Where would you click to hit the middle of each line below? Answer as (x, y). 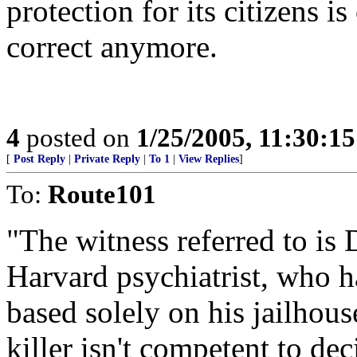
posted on (78, 137)
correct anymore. (112, 47)
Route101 (102, 194)
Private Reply (107, 159)
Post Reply (39, 159)
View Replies (209, 159)
